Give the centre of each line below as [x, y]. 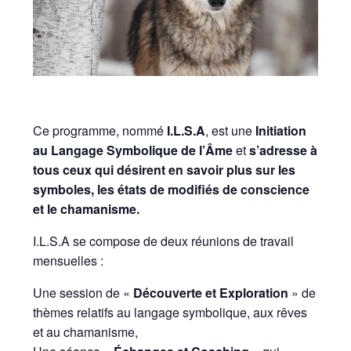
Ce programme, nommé [100, 131]
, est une [231, 131]
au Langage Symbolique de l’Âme [133, 150]
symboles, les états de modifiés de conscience [172, 190]
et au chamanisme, [86, 332]
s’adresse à [284, 150]
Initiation [281, 131]
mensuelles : [69, 261]
